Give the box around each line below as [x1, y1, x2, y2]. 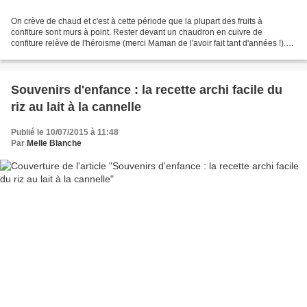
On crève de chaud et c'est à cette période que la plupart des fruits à [11, 16, 262, 27]
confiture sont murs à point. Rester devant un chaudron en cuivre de [11, 27, 262, 38]
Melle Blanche [27, 138, 82, 149]
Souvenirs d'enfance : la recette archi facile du [11, 83, 282, 97]
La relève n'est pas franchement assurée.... [11, 49, 170, 60]
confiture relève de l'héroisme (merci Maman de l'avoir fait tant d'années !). [11, 38, 286, 49]
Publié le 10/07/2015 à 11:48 [11, 127, 119, 138]
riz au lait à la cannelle [11, 100, 141, 114]
